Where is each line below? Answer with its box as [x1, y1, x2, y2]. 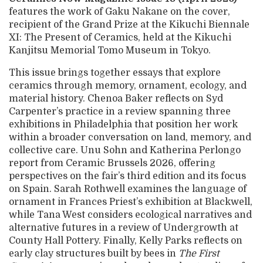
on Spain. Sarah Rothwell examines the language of [9, 184, 247, 195]
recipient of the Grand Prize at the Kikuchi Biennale [9, 19, 249, 31]
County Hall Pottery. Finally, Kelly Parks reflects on [9, 235, 242, 247]
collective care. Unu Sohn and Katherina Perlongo [9, 145, 241, 156]
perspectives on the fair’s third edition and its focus [9, 171, 246, 182]
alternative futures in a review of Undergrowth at [9, 222, 238, 234]
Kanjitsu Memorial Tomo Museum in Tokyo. [9, 45, 211, 56]
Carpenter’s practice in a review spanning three [9, 106, 231, 117]
